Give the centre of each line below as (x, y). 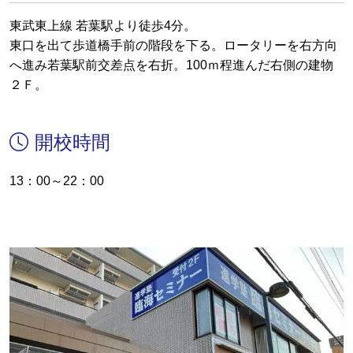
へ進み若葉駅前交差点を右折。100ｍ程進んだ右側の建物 (171, 65)
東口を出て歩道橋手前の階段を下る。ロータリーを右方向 (173, 46)
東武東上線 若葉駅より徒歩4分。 (103, 26)
